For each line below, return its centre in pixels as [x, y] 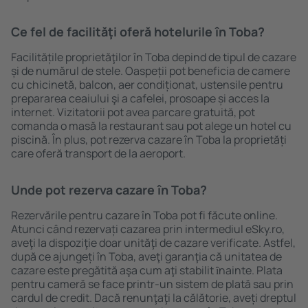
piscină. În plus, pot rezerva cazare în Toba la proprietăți [149, 140]
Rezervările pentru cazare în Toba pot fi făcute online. [144, 215]
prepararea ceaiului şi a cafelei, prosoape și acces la [140, 98]
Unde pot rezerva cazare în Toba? [109, 190]
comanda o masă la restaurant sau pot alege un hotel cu [151, 126]
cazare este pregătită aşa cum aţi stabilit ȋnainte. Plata [147, 270]
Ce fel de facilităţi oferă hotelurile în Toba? [138, 32]
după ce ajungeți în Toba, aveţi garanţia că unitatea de [146, 256]
